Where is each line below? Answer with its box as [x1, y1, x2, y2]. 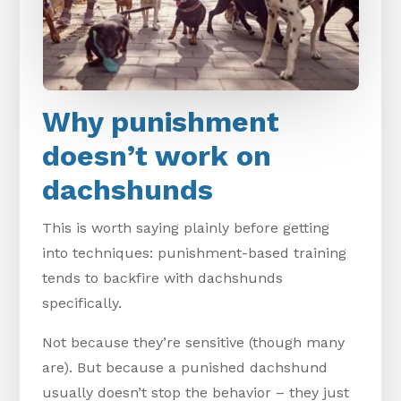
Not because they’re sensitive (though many [42, 334, 346, 352]
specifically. [42, 294, 123, 312]
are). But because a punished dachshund [42, 359, 328, 377]
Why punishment [42, 105, 280, 140]
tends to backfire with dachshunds [42, 269, 284, 287]
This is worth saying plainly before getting [42, 219, 330, 237]
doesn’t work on [42, 139, 272, 174]
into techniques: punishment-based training [42, 244, 347, 262]
